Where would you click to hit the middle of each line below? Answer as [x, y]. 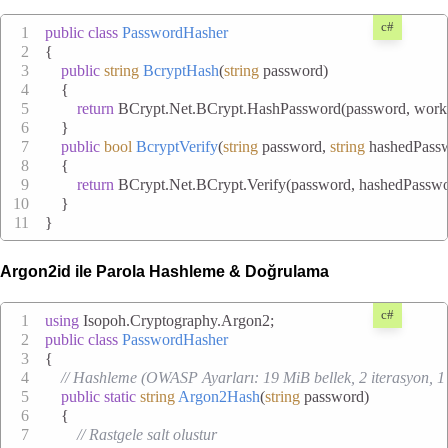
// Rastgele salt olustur [147, 434]
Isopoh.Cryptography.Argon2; [176, 320]
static [120, 396]
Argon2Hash [219, 396]
